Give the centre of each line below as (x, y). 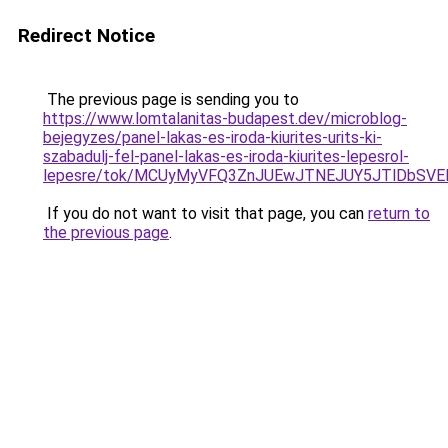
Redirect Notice (86, 35)
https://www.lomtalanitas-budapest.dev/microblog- (225, 118)
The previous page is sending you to (171, 99)
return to (399, 213)
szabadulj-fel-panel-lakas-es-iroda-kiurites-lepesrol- (226, 156)
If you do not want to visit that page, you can (205, 213)
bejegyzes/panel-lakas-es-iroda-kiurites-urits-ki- (212, 137)
